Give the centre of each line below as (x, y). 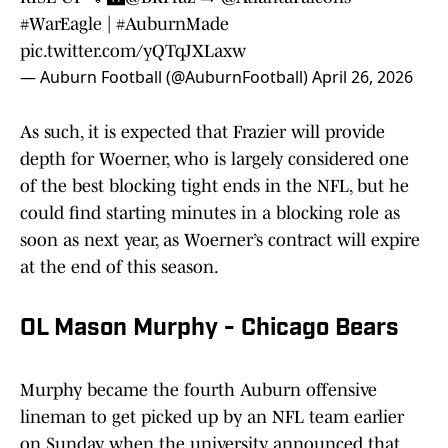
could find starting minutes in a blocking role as (210, 213)
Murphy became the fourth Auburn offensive (198, 390)
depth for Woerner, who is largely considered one (214, 159)
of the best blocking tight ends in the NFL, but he (214, 186)
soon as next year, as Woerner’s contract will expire (220, 240)
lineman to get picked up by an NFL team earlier (212, 417)
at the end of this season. (121, 267)
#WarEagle (61, 24)
